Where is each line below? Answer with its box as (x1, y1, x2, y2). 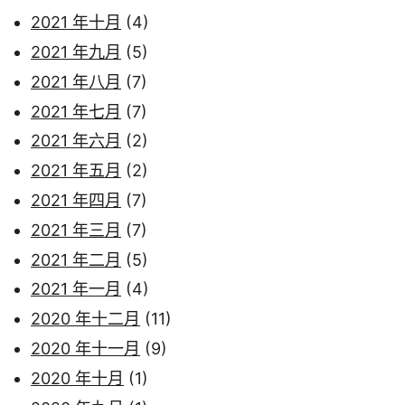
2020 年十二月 (31, 309, 140, 329)
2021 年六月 (31, 131, 121, 151)
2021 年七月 (31, 101, 121, 121)
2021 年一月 (31, 279, 121, 299)
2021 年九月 (31, 42, 121, 62)
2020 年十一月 (31, 339, 140, 359)
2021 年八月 (31, 71, 121, 91)
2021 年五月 (31, 161, 121, 181)
